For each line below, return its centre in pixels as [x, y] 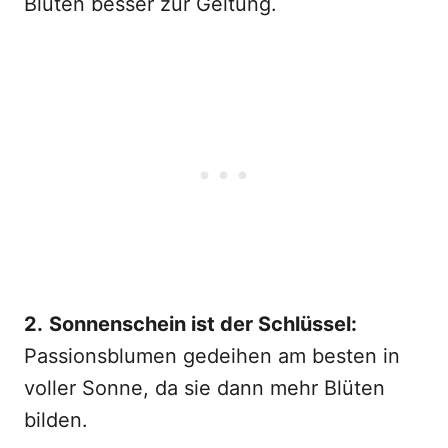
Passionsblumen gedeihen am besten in [212, 356]
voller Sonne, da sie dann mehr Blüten [204, 388]
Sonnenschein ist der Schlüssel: [203, 324]
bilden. [56, 420]
